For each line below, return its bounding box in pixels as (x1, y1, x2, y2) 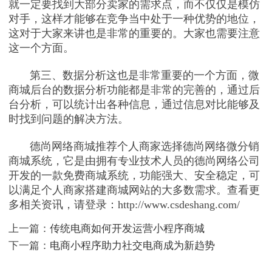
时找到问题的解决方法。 (8, 113, 129, 126)
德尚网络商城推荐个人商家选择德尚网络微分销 (8, 140, 260, 153)
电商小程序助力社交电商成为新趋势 (50, 240, 216, 252)
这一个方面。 (8, 42, 75, 55)
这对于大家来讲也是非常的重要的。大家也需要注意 (8, 27, 260, 40)
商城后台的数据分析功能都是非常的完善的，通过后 (8, 84, 260, 97)
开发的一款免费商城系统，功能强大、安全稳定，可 (8, 169, 260, 182)
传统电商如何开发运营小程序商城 (50, 223, 205, 235)
